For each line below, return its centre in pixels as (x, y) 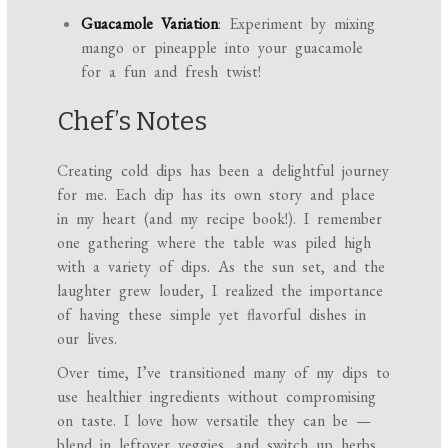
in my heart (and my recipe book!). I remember (220, 219)
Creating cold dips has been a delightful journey (223, 171)
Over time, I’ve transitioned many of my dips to (224, 373)
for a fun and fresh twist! (171, 72)
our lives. (87, 339)
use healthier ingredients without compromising (217, 397)
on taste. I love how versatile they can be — (214, 421)
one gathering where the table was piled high (214, 243)
